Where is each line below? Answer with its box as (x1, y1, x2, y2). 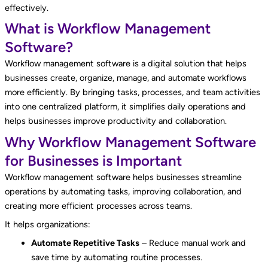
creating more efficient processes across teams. (4, 200, 192, 211)
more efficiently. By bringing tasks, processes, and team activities (4, 87, 260, 98)
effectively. (4, 2, 48, 13)
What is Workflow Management (4, 20, 211, 38)
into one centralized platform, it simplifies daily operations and (4, 101, 246, 112)
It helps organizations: (4, 218, 90, 230)
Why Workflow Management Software (4, 133, 256, 151)
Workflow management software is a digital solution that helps (4, 58, 246, 69)
